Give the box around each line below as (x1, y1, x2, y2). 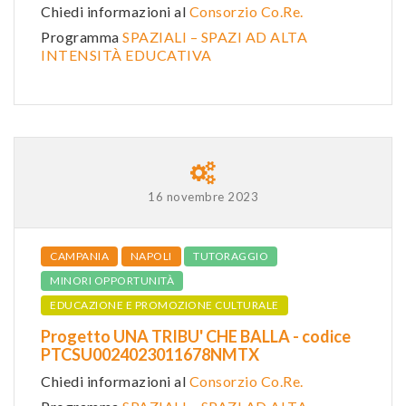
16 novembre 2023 (148, 188, 258, 204)
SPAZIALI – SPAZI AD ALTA (122, 27, 307, 45)
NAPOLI (130, 248, 172, 263)
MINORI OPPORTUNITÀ (50, 273, 174, 287)
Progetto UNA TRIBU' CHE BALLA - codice (41, 325, 351, 346)
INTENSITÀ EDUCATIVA (41, 45, 212, 63)
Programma (41, 27, 122, 45)
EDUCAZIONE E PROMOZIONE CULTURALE (50, 297, 279, 312)
